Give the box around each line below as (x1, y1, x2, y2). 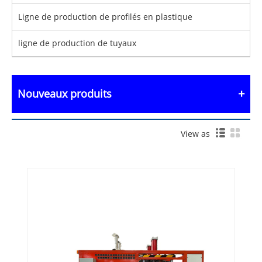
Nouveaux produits (18, 87, 112, 101)
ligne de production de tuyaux (18, 37, 136, 49)
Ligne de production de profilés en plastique (18, 11, 192, 23)
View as (181, 128, 215, 140)
